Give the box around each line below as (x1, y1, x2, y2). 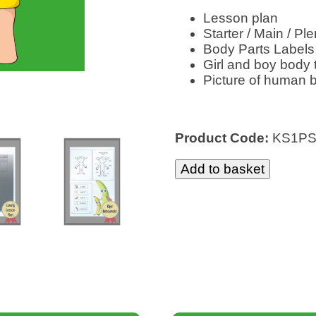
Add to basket (180, 162, 265, 177)
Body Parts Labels (202, 42, 315, 57)
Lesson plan (202, 11, 278, 26)
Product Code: (174, 130, 272, 146)
